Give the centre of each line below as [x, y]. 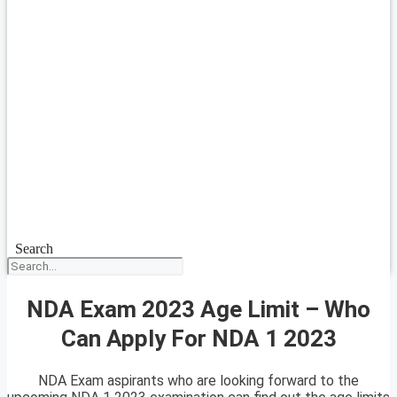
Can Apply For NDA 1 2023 [198, 338]
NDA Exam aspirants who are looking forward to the [198, 381]
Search [34, 249]
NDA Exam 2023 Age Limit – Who [198, 309]
